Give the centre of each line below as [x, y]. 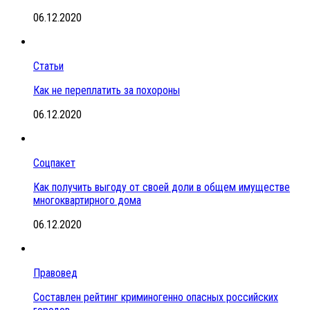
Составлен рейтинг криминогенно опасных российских [156, 298]
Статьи [48, 66]
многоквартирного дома [87, 201]
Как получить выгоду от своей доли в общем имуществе [162, 188]
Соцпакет [54, 163]
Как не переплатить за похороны [107, 91]
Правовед [55, 273]
